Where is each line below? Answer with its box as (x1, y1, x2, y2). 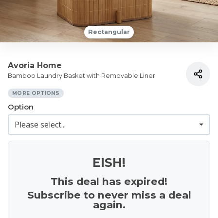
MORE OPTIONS (12, 90, 59, 96)
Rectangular (88, 28, 130, 36)
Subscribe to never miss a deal (27, 189, 191, 201)
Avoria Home (8, 61, 62, 70)
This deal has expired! (51, 175, 167, 187)
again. (92, 199, 126, 211)
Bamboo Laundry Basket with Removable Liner (8, 72, 155, 79)
